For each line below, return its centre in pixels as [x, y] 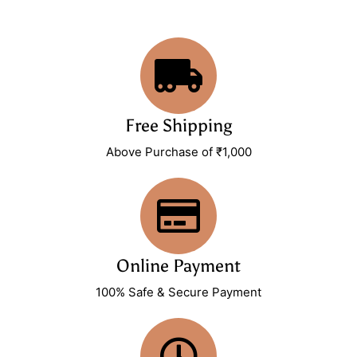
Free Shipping [178, 125]
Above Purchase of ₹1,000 [178, 151]
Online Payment [178, 265]
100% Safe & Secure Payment [178, 292]
